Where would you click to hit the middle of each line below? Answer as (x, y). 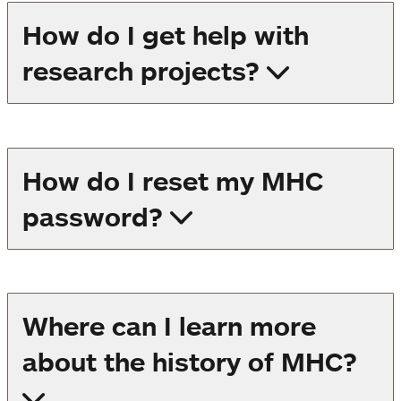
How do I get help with (166, 35)
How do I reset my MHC (173, 180)
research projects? (141, 71)
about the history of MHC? (190, 361)
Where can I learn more (169, 325)
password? (93, 216)
